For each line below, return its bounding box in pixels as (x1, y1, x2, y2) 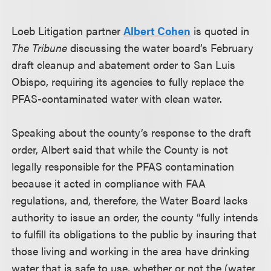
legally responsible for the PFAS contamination (11, 158, 235, 174)
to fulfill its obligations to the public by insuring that (11, 226, 257, 241)
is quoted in (191, 23, 250, 38)
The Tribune (11, 40, 68, 55)
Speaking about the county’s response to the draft (11, 125, 252, 140)
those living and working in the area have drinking (11, 243, 250, 258)
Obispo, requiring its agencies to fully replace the (11, 74, 244, 89)
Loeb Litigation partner (11, 23, 124, 38)
